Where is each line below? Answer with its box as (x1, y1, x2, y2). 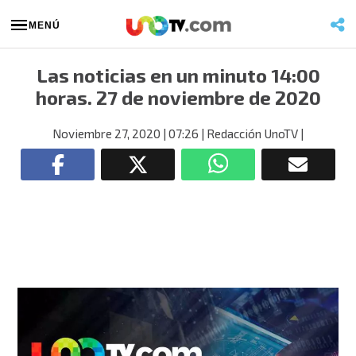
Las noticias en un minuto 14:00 (36, 64, 320, 87)
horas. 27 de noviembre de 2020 (35, 86, 321, 109)
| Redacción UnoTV (199, 126, 298, 141)
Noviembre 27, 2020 (52, 126, 161, 141)
